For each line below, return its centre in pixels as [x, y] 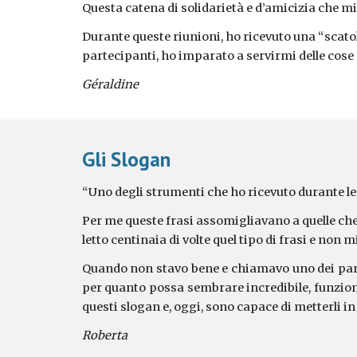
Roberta [104, 335]
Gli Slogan [126, 159]
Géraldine [110, 84]
